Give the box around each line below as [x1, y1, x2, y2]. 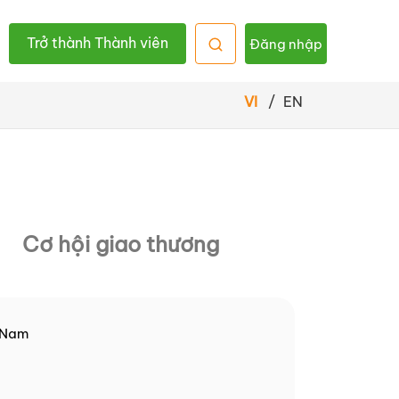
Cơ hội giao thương [22, 231, 219, 257]
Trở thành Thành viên [27, 34, 168, 52]
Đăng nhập [249, 35, 322, 53]
